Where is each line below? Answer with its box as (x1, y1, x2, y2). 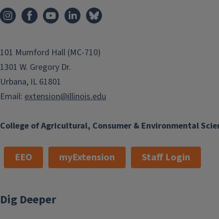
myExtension (59, 150, 115, 164)
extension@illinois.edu (24, 90, 106, 103)
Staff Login (142, 150, 190, 164)
